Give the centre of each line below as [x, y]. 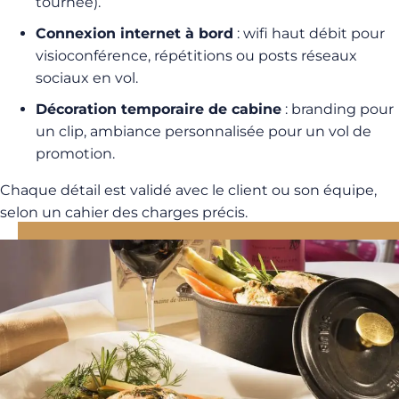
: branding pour [338, 109]
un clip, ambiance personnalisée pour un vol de [204, 131]
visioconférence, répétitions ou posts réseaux [196, 55]
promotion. [75, 153]
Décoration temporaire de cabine [159, 109]
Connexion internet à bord [134, 33]
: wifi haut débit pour [309, 33]
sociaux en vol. [87, 77]
